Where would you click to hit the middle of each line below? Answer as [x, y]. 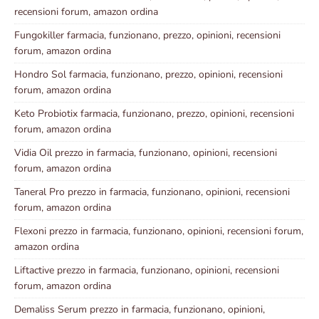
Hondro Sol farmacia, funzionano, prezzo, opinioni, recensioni [148, 75]
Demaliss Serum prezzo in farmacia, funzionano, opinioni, [140, 310]
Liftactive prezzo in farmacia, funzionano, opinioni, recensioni [147, 271]
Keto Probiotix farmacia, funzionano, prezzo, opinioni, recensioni [154, 114]
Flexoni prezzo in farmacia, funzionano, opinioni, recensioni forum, [159, 231]
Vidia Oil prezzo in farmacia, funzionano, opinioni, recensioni [146, 153]
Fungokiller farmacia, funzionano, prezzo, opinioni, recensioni [147, 36]
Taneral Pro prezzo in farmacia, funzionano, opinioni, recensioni [152, 192]
